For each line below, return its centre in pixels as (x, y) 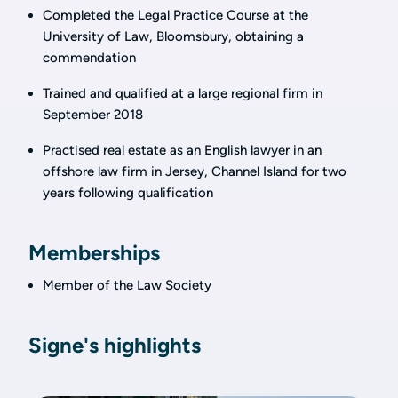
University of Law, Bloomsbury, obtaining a (173, 36)
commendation (89, 58)
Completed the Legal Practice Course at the (175, 15)
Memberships (94, 253)
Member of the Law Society (127, 285)
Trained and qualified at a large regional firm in (183, 93)
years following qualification (128, 193)
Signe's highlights (115, 345)
